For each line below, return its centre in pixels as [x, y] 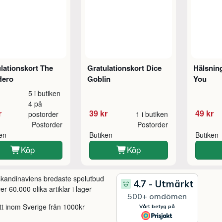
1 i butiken [152, 114]
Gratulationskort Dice [124, 68]
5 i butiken [45, 93]
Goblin [99, 79]
